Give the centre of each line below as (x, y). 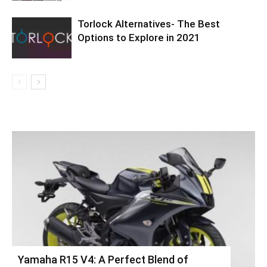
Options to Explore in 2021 (139, 38)
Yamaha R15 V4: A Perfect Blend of (103, 259)
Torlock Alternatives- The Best (149, 24)
